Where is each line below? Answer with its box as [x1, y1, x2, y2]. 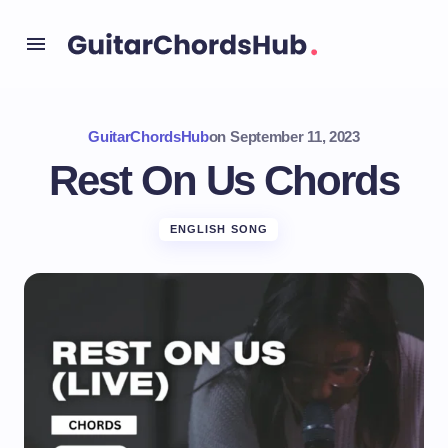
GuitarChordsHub [88, 128, 209, 145]
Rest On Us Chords [49, 157, 399, 204]
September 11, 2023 [230, 128, 360, 145]
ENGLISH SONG [169, 223, 269, 235]
